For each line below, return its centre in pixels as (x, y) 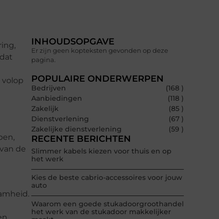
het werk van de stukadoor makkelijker (101, 212)
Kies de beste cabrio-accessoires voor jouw (107, 178)
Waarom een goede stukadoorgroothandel (108, 204)
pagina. (44, 60)
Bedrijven (49, 88)
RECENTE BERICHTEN (81, 139)
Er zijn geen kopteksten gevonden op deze (100, 51)
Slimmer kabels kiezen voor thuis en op (101, 151)
